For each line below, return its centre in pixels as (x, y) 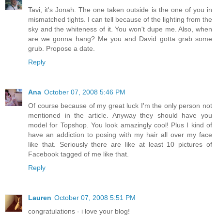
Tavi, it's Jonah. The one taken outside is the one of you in (120, 10)
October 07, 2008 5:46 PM (85, 92)
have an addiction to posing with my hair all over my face (120, 135)
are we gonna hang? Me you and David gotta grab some (120, 39)
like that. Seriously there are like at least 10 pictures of (120, 145)
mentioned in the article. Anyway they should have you (120, 116)
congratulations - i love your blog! (79, 211)
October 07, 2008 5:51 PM (95, 198)
